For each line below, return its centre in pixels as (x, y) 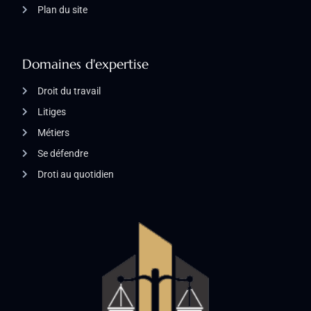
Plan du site (62, 10)
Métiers (53, 133)
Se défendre (63, 154)
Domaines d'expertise (85, 64)
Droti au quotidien (76, 175)
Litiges (52, 112)
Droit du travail (69, 91)
